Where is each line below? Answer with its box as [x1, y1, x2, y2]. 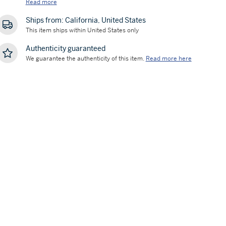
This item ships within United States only [25, 26, 139, 34]
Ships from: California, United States [25, 16, 146, 25]
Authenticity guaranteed [25, 44, 105, 53]
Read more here [145, 54, 192, 63]
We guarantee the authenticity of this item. [25, 54, 144, 63]
